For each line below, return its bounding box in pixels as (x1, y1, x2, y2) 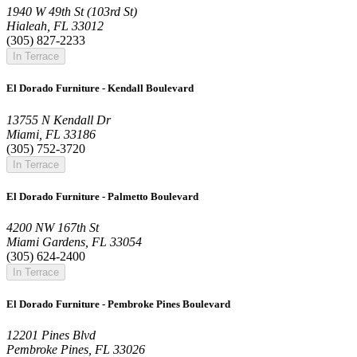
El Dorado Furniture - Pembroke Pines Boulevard (6, 298, 230, 311)
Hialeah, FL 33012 (6, 19, 104, 33)
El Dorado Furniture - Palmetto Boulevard (6, 190, 198, 202)
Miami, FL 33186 (6, 127, 96, 141)
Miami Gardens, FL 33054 (6, 234, 142, 249)
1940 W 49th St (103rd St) (6, 5, 137, 19)
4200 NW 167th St (6, 220, 99, 234)
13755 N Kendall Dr (6, 112, 111, 127)
